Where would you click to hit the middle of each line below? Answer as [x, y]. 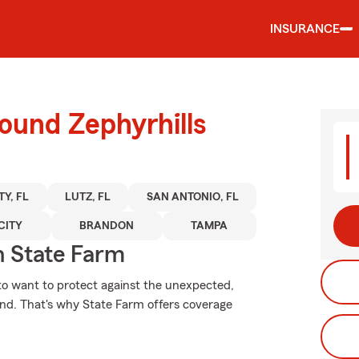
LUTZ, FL [88, 197]
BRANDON [107, 226]
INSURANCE [305, 29]
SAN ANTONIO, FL [192, 197]
